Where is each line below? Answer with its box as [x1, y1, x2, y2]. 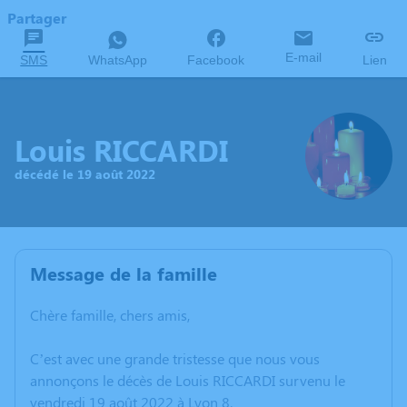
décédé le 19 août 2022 [15, 164, 155, 183]
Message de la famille [30, 261, 217, 285]
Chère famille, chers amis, [30, 305, 190, 324]
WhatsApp [87, 53, 147, 67]
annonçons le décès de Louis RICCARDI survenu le [30, 371, 345, 390]
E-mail [285, 50, 323, 65]
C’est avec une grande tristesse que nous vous [30, 349, 320, 368]
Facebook [187, 53, 245, 67]
